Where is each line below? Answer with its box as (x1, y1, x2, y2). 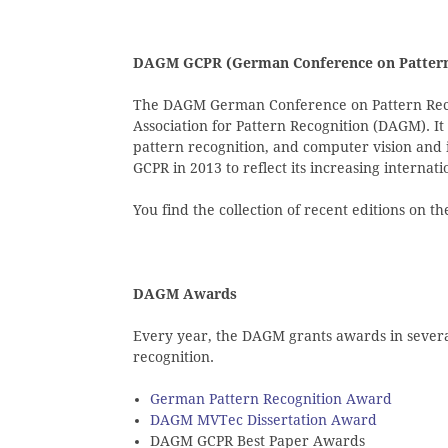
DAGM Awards (133, 285, 237, 302)
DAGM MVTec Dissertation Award (149, 411, 377, 428)
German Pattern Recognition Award (149, 390, 392, 407)
